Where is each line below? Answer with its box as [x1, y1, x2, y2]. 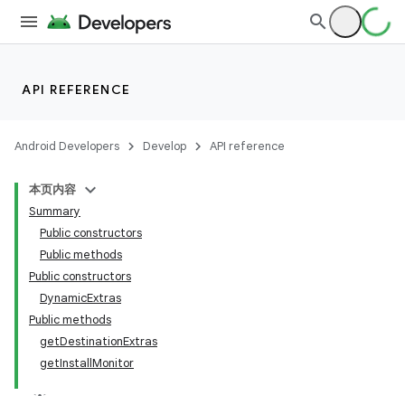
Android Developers [14, 138, 119, 154]
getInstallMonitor [40, 355, 134, 371]
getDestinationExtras [40, 334, 157, 349]
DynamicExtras [40, 290, 121, 306]
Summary [29, 203, 80, 219]
